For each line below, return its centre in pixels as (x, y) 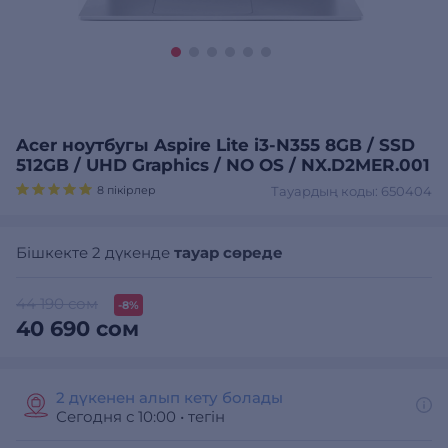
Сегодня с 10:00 (118, 416)
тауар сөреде (228, 252)
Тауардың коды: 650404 (351, 191)
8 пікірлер (126, 190)
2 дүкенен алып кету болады (169, 397)
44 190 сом (57, 303)
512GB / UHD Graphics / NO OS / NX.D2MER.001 (223, 165)
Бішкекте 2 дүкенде (95, 252)
